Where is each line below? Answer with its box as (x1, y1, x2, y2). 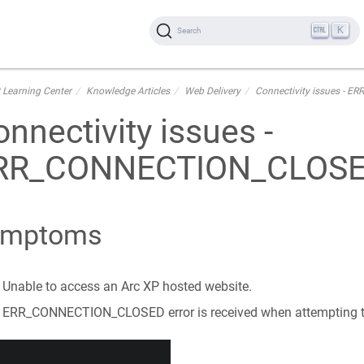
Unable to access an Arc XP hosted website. (2, 279, 252, 294)
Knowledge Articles (85, 85, 170, 97)
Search (177, 26, 202, 35)
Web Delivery (184, 85, 240, 97)
